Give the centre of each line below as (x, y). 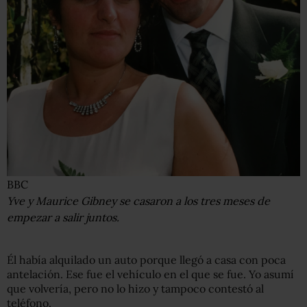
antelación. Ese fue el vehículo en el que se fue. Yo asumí (150, 274)
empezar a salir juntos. (63, 217)
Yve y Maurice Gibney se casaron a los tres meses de (138, 200)
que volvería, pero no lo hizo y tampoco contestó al (135, 288)
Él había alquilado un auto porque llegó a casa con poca (146, 259)
